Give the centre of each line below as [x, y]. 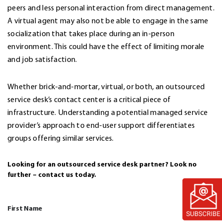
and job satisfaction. [42, 59]
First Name [25, 208]
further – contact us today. [52, 174]
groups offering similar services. [61, 138]
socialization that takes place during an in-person [91, 33]
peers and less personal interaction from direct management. [111, 8]
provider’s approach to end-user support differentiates [101, 125]
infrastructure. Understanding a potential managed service [108, 112]
